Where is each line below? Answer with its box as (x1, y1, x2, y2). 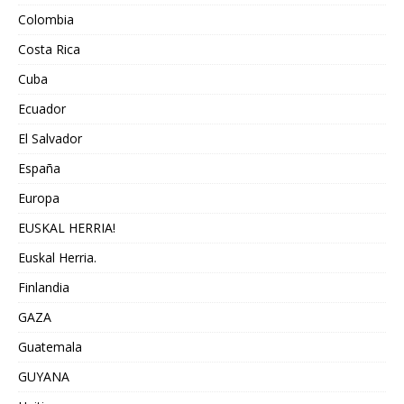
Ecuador (18, 99, 66, 117)
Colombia (18, 10, 74, 28)
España (18, 159, 60, 177)
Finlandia (18, 278, 69, 296)
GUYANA (18, 367, 69, 385)
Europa (18, 188, 60, 207)
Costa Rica (18, 40, 80, 58)
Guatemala (18, 337, 82, 355)
